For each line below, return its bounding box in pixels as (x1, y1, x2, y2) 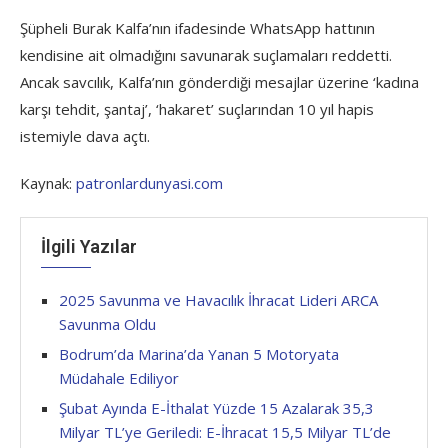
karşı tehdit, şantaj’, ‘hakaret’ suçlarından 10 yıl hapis (20, 99, 374, 119)
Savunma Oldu (59, 314, 156, 334)
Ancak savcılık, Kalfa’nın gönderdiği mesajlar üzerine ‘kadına (20, 72, 419, 92)
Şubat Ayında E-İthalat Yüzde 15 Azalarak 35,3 (59, 398, 374, 418)
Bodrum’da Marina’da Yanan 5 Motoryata (59, 344, 339, 364)
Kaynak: (20, 173, 76, 193)
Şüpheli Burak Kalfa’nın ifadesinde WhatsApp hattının (20, 18, 375, 38)
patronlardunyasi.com (76, 173, 223, 193)
